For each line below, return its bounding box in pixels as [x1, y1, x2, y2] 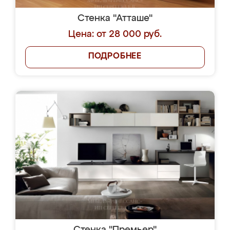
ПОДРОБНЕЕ [88, 52, 142, 61]
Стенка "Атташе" [78, 14, 152, 23]
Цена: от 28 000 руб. [68, 30, 162, 39]
